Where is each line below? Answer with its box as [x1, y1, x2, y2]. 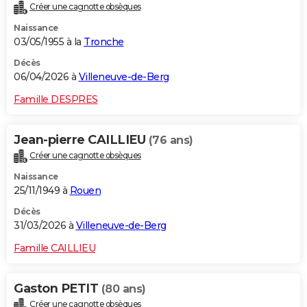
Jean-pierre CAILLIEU [14, 132, 149, 148]
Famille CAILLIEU [14, 242, 95, 255]
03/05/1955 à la [14, 36, 84, 49]
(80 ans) [101, 282, 146, 296]
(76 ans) [148, 134, 193, 147]
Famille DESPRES [14, 93, 98, 106]
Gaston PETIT [14, 281, 101, 297]
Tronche [84, 36, 124, 49]
